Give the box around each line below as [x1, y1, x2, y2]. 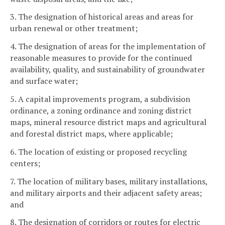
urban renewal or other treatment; [10, 23, 138, 34]
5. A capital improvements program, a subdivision [10, 93, 190, 105]
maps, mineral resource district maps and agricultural [10, 117, 206, 128]
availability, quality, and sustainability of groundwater [10, 64, 205, 75]
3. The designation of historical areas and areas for [10, 11, 193, 23]
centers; [10, 157, 40, 169]
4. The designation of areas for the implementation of [10, 41, 205, 52]
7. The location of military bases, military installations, [10, 175, 207, 187]
